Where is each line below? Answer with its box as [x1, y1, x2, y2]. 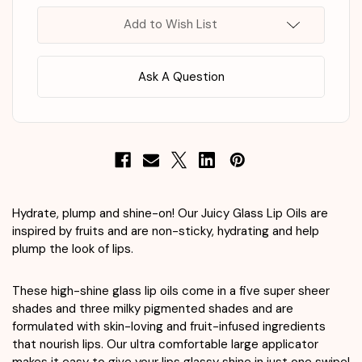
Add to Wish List [124, 16, 217, 33]
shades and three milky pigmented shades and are [12, 300, 293, 317]
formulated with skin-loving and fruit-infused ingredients [12, 318, 326, 335]
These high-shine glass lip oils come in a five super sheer [12, 282, 330, 299]
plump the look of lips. [12, 240, 133, 257]
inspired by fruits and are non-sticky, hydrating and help [12, 222, 319, 239]
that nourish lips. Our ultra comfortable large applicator [12, 335, 318, 352]
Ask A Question [137, 69, 225, 86]
